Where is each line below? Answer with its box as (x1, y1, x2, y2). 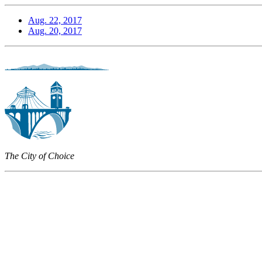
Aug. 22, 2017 (28, 15, 82, 25)
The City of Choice (5, 150, 74, 161)
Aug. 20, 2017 (28, 25, 82, 36)
